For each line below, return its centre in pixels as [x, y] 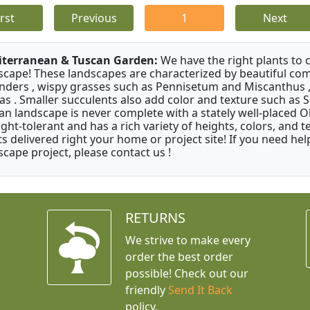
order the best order [179, 257]
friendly [146, 290]
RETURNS [155, 218]
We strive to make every [188, 240]
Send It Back [200, 290]
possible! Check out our [186, 274]
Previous [94, 18]
